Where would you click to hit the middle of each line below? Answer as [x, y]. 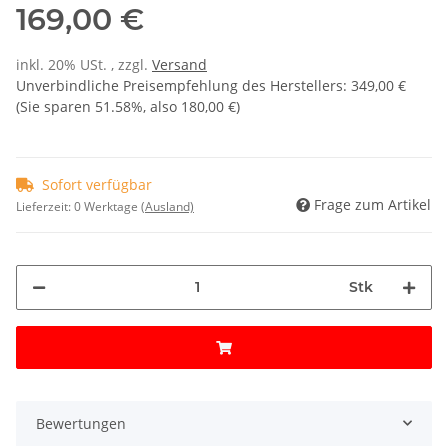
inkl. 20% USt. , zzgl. [84, 64]
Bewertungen [81, 423]
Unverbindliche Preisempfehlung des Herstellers [179, 85]
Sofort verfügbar [97, 184]
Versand [179, 64]
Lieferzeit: [45, 206]
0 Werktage [107, 206]
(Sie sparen [55, 106]
